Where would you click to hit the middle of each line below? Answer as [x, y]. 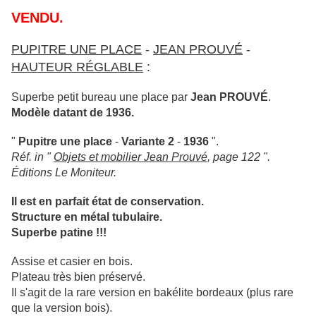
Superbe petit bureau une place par [101, 97]
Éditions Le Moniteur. [64, 173]
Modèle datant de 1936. [73, 113]
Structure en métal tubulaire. [87, 217]
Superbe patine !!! [59, 233]
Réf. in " [32, 157]
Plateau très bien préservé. [78, 277]
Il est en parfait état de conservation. [108, 202]
